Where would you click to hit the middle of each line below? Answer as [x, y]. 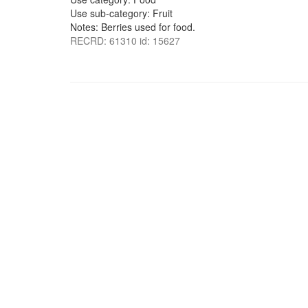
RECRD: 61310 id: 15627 [125, 41]
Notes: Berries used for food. [133, 27]
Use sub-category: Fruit [121, 13]
